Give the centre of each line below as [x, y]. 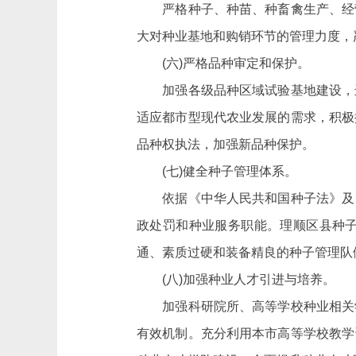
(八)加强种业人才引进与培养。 [236, 279]
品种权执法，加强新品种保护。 [226, 144]
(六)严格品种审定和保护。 [223, 63]
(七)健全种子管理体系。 [217, 171]
